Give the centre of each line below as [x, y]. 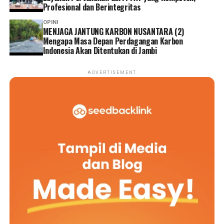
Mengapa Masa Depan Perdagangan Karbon [113, 41]
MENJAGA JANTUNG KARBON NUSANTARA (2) [113, 31]
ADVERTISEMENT [112, 72]
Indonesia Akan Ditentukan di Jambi [100, 50]
